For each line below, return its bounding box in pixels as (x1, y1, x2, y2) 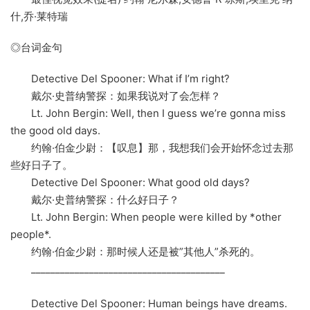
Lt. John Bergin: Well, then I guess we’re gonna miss (10, 107, 286, 120)
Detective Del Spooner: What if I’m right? (10, 72, 230, 86)
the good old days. (10, 124, 100, 138)
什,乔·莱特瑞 (10, 10, 68, 24)
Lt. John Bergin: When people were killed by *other (10, 210, 282, 224)
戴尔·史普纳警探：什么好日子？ (10, 193, 179, 207)
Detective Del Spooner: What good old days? (10, 176, 250, 190)
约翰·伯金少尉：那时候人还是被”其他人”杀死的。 (10, 245, 260, 259)
